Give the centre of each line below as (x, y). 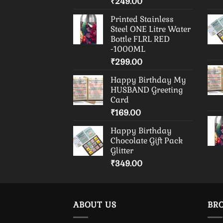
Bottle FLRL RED (140, 39)
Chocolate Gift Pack (147, 141)
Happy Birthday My (148, 80)
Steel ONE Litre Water (151, 29)
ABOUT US (95, 205)
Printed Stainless (142, 19)
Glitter (122, 151)
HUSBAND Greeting (147, 90)
